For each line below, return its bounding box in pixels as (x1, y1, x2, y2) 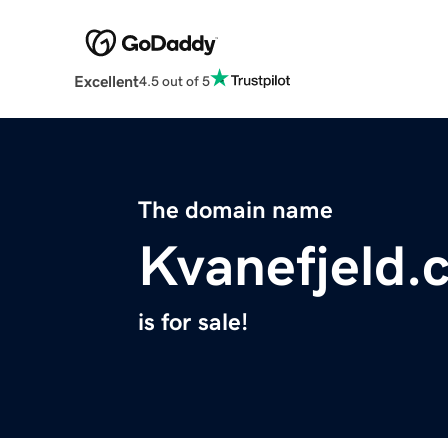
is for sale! (138, 310, 248, 335)
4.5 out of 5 (138, 73, 210, 88)
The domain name (138, 198, 333, 223)
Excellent (73, 73, 139, 90)
